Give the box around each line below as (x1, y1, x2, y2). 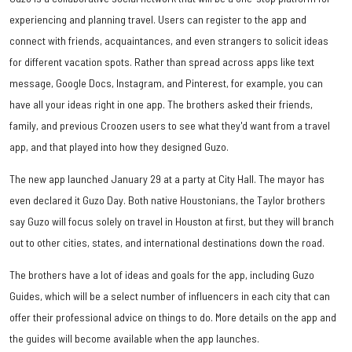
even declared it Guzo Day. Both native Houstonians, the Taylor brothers (9, 192, 325, 207)
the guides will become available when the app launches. (9, 331, 259, 345)
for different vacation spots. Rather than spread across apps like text (9, 54, 314, 68)
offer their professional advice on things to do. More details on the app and (9, 310, 336, 324)
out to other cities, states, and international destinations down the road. (9, 235, 324, 249)
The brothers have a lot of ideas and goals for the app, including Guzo (9, 267, 314, 281)
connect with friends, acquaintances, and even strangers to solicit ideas (9, 33, 328, 47)
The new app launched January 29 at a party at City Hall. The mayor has (9, 171, 324, 185)
